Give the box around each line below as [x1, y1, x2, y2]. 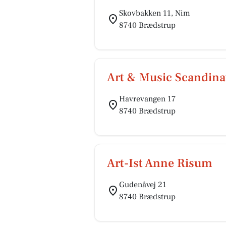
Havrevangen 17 [119, 94, 176, 104]
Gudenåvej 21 [119, 180, 166, 190]
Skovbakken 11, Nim [119, 8, 190, 18]
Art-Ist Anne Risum [107, 155, 212, 171]
